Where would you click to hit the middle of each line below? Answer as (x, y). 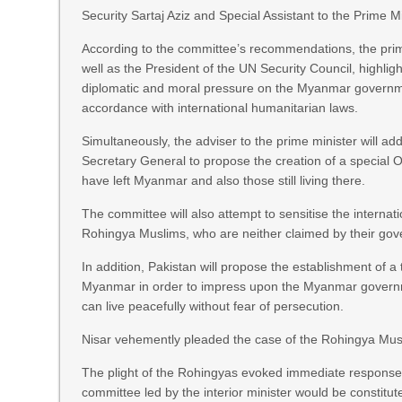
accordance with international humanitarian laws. (220, 108)
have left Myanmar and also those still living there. (224, 180)
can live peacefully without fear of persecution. (213, 306)
